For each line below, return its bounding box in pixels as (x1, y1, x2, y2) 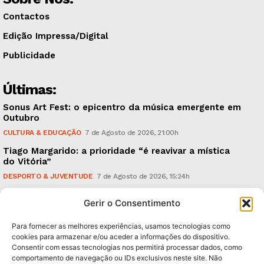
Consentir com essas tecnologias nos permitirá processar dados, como (12, 243, 242, 252)
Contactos (3, 11, 49, 22)
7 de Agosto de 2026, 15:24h (96, 172, 189, 181)
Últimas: (3, 81, 56, 98)
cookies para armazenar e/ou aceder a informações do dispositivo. (12, 232, 230, 241)
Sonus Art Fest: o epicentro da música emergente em (3, 102, 241, 113)
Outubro (3, 113, 39, 124)
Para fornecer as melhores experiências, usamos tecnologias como (12, 222, 230, 230)
